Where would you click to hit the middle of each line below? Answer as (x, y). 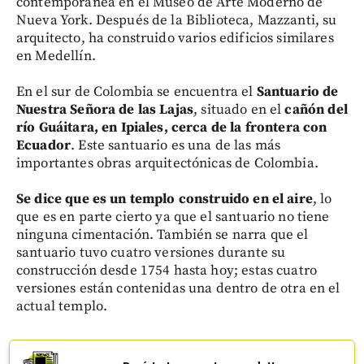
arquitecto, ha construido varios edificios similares (175, 38)
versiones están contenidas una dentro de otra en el (178, 288)
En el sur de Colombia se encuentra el (136, 91)
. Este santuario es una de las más (176, 145)
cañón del (316, 109)
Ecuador (44, 145)
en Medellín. (56, 56)
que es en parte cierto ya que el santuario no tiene (173, 217)
